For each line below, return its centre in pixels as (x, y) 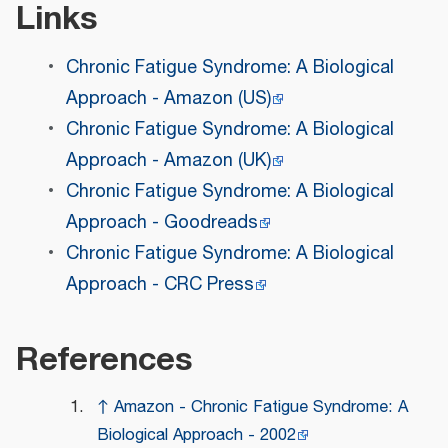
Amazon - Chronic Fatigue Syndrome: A (260, 407)
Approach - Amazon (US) (168, 99)
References (104, 359)
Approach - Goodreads (161, 223)
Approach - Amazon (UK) (168, 161)
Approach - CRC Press (159, 285)
